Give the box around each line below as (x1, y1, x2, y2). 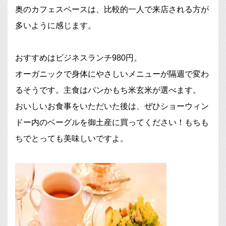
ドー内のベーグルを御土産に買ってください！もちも (15, 118, 209, 127)
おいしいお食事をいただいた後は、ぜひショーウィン (15, 102, 209, 111)
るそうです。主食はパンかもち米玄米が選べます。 (15, 86, 201, 95)
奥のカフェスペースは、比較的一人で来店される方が (15, 5, 209, 14)
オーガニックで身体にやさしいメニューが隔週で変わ (15, 70, 209, 79)
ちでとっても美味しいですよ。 (15, 134, 128, 143)
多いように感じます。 (15, 21, 96, 30)
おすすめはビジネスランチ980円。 (15, 53, 142, 63)
